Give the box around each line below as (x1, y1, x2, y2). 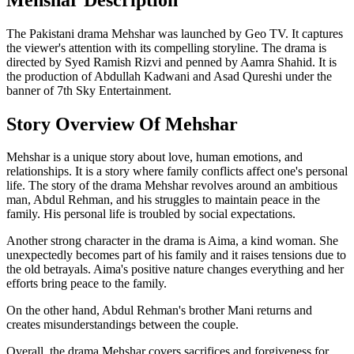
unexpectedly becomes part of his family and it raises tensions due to (6, 248, 346, 262)
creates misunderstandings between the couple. (6, 318, 239, 332)
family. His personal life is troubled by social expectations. (6, 207, 296, 221)
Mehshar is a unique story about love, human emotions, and (6, 150, 303, 164)
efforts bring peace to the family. (6, 277, 167, 291)
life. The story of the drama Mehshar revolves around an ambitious (6, 179, 337, 193)
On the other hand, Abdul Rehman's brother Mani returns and (6, 303, 312, 318)
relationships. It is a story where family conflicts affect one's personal (6, 164, 348, 179)
